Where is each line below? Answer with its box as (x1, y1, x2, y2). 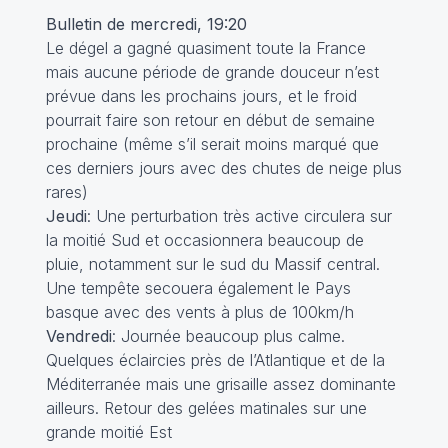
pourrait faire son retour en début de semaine (45, 110, 375, 130)
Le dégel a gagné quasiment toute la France (45, 38, 366, 58)
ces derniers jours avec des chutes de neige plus (45, 158, 402, 178)
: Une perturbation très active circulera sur (86, 206, 392, 226)
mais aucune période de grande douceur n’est (45, 62, 379, 82)
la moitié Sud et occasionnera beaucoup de (45, 230, 364, 250)
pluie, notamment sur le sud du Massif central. (45, 254, 380, 274)
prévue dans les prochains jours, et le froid (45, 86, 357, 106)
